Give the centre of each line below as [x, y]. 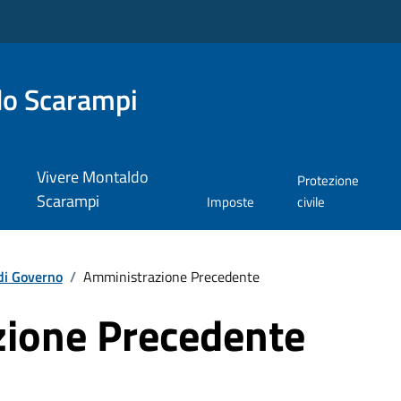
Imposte [231, 202]
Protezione [328, 181]
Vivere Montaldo [92, 177]
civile [311, 202]
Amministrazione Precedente [171, 276]
